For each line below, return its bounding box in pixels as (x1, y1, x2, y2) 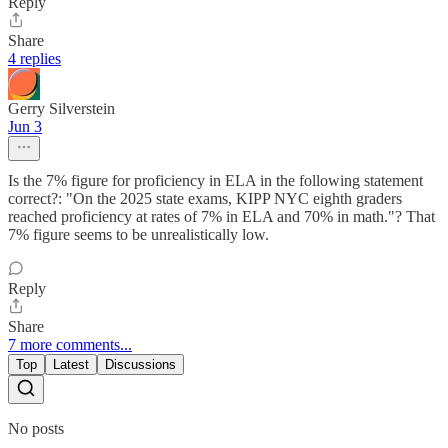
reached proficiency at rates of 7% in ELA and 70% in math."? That (8, 207, 435, 225)
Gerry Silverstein (8, 99, 115, 117)
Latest (53, 356, 89, 372)
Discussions (105, 356, 176, 372)
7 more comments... (8, 335, 132, 353)
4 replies (8, 49, 61, 67)
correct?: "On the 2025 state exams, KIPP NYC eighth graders (8, 189, 402, 207)
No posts (8, 419, 64, 437)
